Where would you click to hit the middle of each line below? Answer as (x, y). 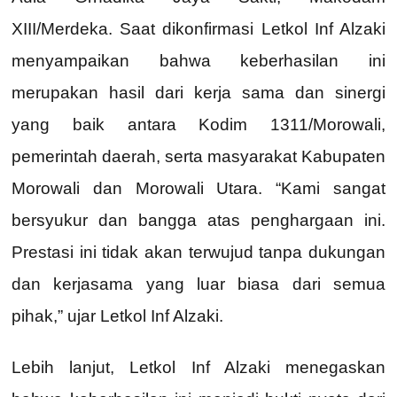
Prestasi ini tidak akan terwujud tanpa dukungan (198, 252)
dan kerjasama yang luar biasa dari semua (198, 284)
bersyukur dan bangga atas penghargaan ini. (198, 220)
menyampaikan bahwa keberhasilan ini (198, 60)
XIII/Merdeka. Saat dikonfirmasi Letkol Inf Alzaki (198, 28)
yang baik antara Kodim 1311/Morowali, (198, 124)
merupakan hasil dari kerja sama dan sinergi (198, 92)
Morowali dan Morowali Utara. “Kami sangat (198, 188)
